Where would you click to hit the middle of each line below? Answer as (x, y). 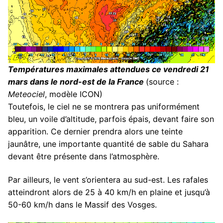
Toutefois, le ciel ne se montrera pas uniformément (104, 106)
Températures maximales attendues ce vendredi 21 (109, 69)
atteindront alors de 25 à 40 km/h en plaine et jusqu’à (109, 192)
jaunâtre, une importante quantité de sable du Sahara (108, 144)
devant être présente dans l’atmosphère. (84, 156)
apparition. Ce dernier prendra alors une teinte (95, 131)
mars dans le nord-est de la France (77, 81)
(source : (162, 81)
